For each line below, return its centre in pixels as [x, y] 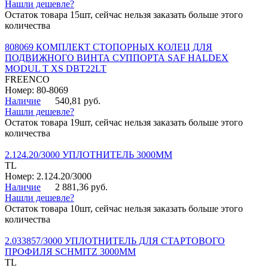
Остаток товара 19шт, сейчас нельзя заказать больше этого [124, 123]
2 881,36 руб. [81, 187]
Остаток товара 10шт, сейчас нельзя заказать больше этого [124, 209]
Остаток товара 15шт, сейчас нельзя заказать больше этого [124, 15]
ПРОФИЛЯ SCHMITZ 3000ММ [70, 252]
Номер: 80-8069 [36, 90]
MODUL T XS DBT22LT [56, 69]
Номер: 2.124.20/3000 [48, 176]
